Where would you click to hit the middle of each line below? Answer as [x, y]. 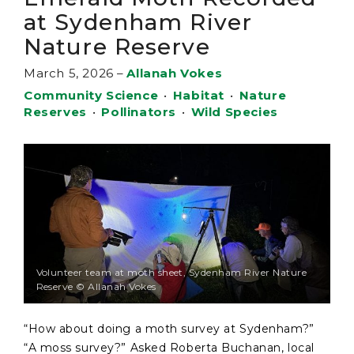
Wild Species [234, 111]
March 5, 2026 [69, 73]
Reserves [55, 111]
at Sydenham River [138, 22]
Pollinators [139, 111]
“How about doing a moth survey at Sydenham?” [169, 328]
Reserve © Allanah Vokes [96, 286]
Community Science [91, 95]
